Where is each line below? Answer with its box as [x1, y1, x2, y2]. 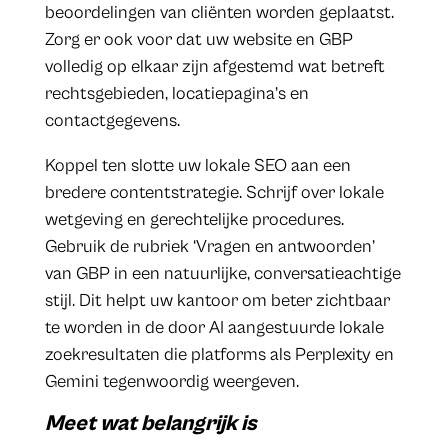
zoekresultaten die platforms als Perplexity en [44, 344, 394, 366]
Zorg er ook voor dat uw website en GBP [44, 29, 353, 51]
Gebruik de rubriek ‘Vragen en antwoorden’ [44, 236, 375, 258]
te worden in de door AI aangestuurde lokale [44, 317, 384, 339]
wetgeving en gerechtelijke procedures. [44, 209, 344, 231]
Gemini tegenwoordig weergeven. [44, 371, 299, 393]
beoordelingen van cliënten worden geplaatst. [44, 2, 394, 24]
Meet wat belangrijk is [44, 411, 257, 437]
